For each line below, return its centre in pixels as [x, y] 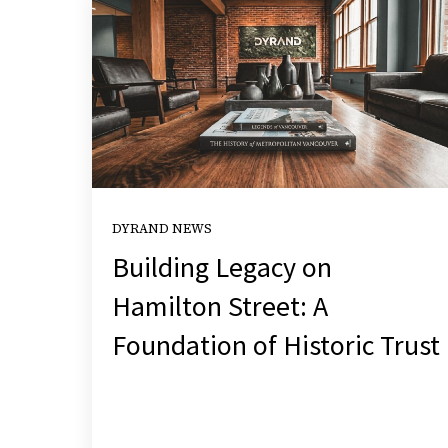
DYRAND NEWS [162, 228]
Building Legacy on [222, 266]
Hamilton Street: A [220, 305]
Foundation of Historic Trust [276, 344]
